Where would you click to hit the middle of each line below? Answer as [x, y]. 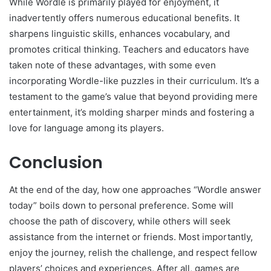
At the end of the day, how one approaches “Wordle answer [135, 189]
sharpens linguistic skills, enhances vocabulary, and [119, 34]
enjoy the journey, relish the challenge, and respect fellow [133, 252]
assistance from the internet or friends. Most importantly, [131, 237]
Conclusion [56, 163]
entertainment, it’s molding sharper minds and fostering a [132, 113]
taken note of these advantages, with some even [113, 65]
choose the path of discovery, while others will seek [120, 221]
